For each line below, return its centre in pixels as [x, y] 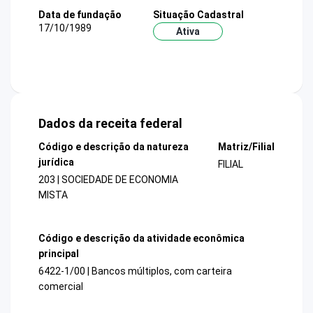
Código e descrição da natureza [114, 147]
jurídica [56, 162]
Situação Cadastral [198, 14]
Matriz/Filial [246, 147]
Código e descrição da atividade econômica [141, 238]
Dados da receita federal [110, 124]
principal [59, 253]
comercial [61, 286]
